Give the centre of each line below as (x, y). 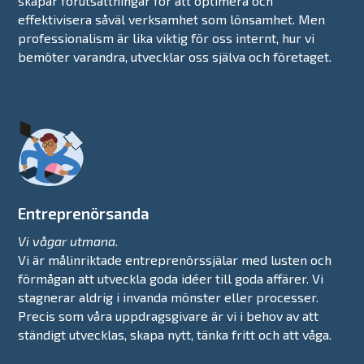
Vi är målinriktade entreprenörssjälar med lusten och (175, 259)
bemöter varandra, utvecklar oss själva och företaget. (175, 56)
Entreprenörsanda (84, 213)
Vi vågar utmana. (69, 240)
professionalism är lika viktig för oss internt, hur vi (167, 37)
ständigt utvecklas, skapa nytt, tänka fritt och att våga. (175, 334)
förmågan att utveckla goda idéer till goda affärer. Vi (171, 278)
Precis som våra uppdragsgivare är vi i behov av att (169, 315)
